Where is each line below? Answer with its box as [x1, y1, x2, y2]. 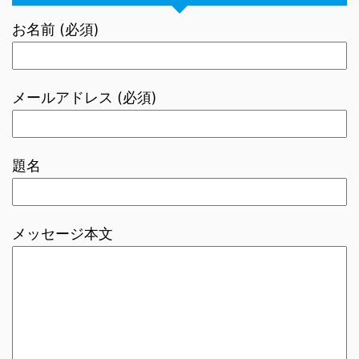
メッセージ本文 [12, 225, 113, 242]
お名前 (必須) [12, 21, 99, 38]
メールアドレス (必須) [12, 89, 157, 106]
